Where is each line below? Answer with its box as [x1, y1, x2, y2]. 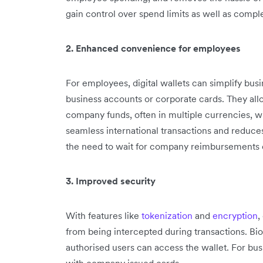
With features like [66, 210, 141, 221]
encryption [213, 210, 258, 221]
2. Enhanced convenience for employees [66, 42, 241, 54]
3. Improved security [66, 175, 156, 187]
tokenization [141, 210, 193, 221]
